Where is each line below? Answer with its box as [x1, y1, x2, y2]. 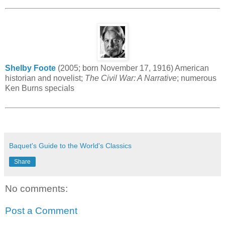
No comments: [5, 183, 68, 194]
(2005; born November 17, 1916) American [56, 64, 209, 73]
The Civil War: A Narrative [85, 74, 177, 83]
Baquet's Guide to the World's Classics [9, 142, 132, 150]
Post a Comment [5, 205, 77, 216]
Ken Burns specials [5, 84, 74, 93]
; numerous [177, 74, 216, 83]
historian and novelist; [5, 74, 85, 83]
